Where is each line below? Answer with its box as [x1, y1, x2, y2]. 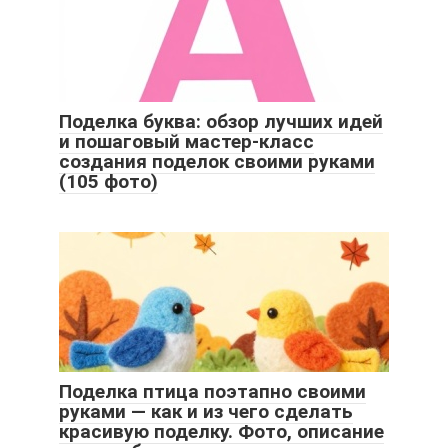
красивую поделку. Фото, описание [59, 420, 384, 444]
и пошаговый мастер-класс [59, 130, 314, 154]
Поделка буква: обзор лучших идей [59, 110, 383, 134]
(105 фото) [59, 170, 158, 194]
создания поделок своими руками [59, 150, 375, 174]
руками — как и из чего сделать [59, 400, 353, 424]
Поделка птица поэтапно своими [59, 380, 366, 404]
